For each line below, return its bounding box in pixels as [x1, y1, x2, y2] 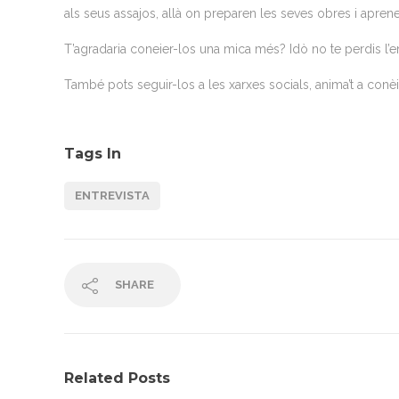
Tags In [64, 145, 121, 163]
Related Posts [64, 370, 170, 387]
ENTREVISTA [75, 189, 150, 203]
